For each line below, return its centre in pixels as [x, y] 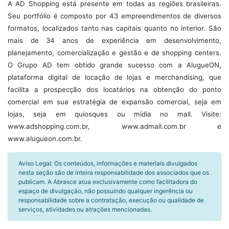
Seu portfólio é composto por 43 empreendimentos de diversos [114, 16]
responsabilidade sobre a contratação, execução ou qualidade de [111, 200]
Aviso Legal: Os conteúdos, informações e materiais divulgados [108, 163]
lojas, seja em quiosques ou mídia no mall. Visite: [114, 114]
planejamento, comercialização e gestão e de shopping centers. [114, 53]
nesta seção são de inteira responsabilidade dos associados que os [114, 173]
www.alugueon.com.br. [45, 139]
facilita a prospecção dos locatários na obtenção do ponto [114, 89]
